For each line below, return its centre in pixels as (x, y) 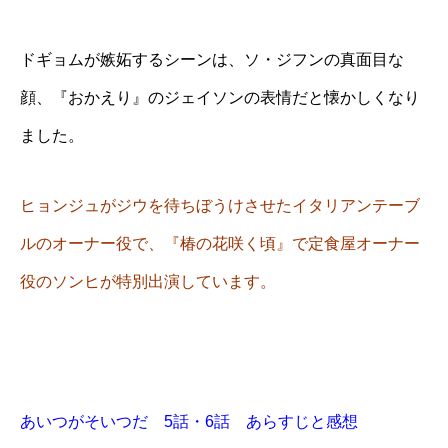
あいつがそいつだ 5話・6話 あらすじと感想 (189, 422)
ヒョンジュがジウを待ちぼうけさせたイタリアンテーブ (220, 206)
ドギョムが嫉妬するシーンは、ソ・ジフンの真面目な (212, 60)
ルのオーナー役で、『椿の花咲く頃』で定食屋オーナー (220, 244)
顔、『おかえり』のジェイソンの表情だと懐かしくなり (220, 98)
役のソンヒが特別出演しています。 (148, 282)
